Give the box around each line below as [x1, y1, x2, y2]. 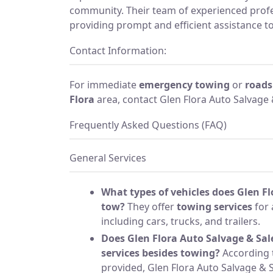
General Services [69, 151, 146, 165]
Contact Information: [69, 43, 166, 57]
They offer [125, 199, 177, 213]
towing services [177, 199, 252, 213]
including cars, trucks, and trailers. [101, 214, 260, 228]
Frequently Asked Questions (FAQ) [69, 118, 227, 132]
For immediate [69, 77, 139, 91]
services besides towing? [101, 246, 220, 260]
